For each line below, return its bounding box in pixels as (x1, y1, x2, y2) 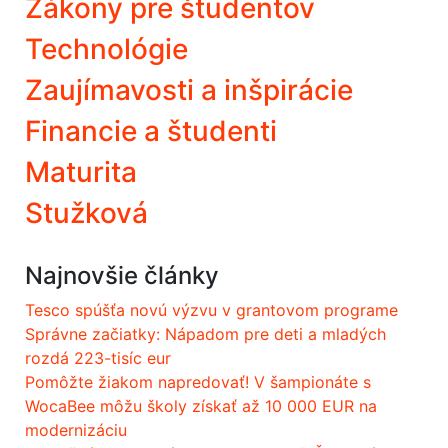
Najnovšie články (25, 261, 219, 291)
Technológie (25, 32, 188, 67)
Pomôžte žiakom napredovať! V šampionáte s (25, 372, 371, 393)
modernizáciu (25, 420, 127, 441)
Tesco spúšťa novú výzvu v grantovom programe (25, 300, 398, 321)
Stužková (25, 196, 148, 231)
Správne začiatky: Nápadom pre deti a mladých (25, 324, 386, 345)
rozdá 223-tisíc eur (25, 348, 171, 369)
